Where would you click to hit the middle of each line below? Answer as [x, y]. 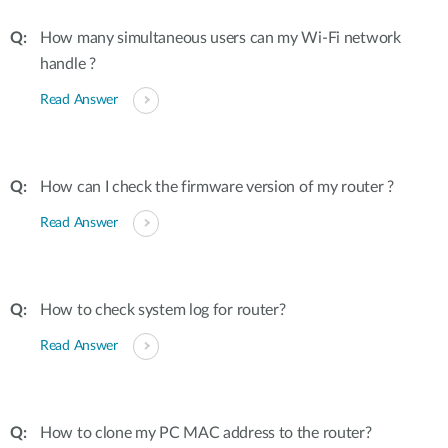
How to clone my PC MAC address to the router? [206, 433]
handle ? [68, 64]
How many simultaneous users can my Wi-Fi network [220, 38]
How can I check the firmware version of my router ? [217, 187]
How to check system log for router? [163, 310]
